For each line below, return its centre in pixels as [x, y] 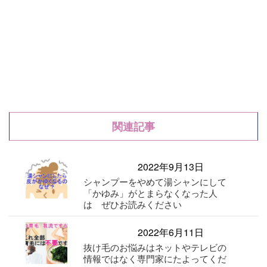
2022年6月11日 [171, 232]
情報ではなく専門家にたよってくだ [155, 259]
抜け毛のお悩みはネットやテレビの [155, 247]
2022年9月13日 [171, 167]
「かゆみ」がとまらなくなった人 [151, 193]
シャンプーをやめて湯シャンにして [155, 182]
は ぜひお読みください [133, 204]
